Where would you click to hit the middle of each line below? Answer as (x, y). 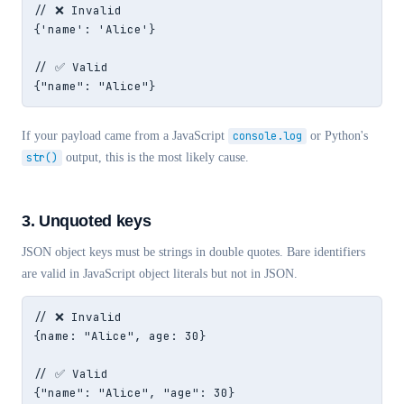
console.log (267, 136)
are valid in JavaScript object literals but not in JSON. (160, 274)
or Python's (337, 136)
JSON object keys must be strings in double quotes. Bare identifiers (193, 252)
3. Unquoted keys (87, 221)
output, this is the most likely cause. (156, 157)
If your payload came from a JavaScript (125, 136)
